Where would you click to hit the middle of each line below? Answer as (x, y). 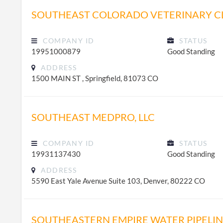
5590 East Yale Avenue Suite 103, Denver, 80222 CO (118, 181)
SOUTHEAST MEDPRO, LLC (93, 117)
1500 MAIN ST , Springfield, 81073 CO (95, 78)
